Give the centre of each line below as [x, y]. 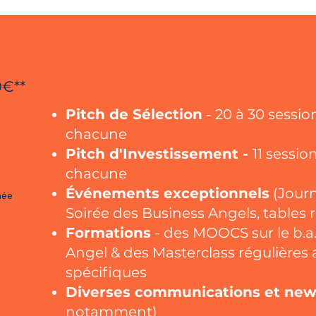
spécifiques [106, 272]
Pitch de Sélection [134, 114]
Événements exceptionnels [168, 193]
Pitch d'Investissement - [159, 154]
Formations [108, 233]
